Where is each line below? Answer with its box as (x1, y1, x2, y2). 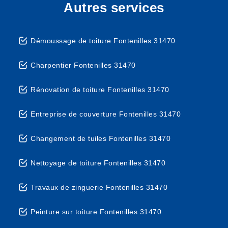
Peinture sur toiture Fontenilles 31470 (31, 208, 161, 216)
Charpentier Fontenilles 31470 (31, 61, 136, 69)
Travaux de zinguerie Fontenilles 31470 (31, 183, 167, 191)
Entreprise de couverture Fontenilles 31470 (31, 110, 181, 118)
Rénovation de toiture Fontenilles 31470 (31, 85, 169, 94)
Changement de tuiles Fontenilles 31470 (31, 134, 170, 142)
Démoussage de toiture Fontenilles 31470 (31, 37, 176, 45)
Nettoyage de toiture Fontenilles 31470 (31, 159, 165, 167)
